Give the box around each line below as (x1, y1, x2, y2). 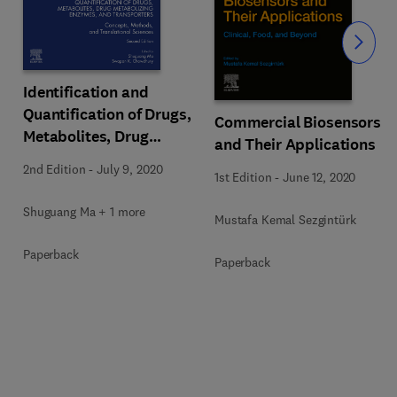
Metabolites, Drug (23, 126, 149, 147)
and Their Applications (214, 133, 376, 155)
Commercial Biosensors (214, 111, 382, 133)
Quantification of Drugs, (23, 104, 191, 125)
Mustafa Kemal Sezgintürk (214, 211, 356, 228)
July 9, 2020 (97, 161, 163, 177)
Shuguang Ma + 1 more (23, 204, 146, 220)
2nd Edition (23, 161, 86, 177)
